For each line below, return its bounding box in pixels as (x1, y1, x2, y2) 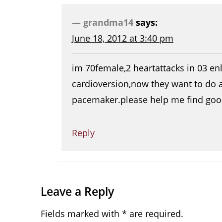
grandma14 (83, 16, 133, 29)
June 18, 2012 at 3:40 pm (72, 32, 173, 45)
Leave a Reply (41, 183, 114, 200)
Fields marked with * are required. (41, 208, 183, 220)
